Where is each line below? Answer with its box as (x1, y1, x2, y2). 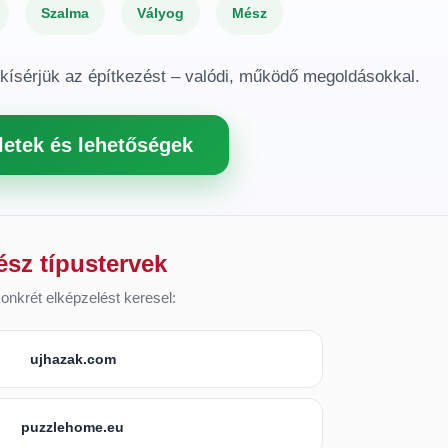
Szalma (40, 4, 89, 21)
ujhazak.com (29, 350, 116, 367)
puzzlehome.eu (21, 418, 125, 435)
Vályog (136, 4, 184, 21)
